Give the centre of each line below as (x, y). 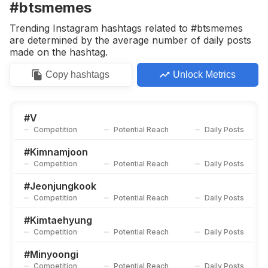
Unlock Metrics (205, 74)
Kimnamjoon (59, 152)
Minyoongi (54, 254)
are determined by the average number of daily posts (130, 40)
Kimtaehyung (61, 220)
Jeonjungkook (63, 186)
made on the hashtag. (59, 52)
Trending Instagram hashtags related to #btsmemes (126, 28)
